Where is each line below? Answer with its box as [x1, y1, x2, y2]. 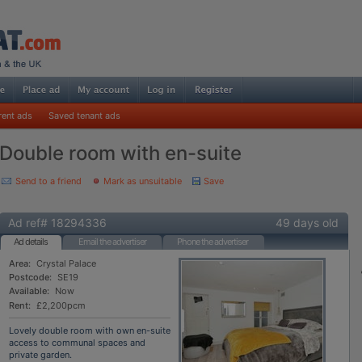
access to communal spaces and [8, 336, 145, 348]
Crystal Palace [36, 257, 97, 269]
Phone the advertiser [176, 235, 248, 247]
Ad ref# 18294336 [7, 215, 107, 229]
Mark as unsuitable [103, 175, 182, 187]
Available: [8, 285, 49, 297]
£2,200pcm [36, 299, 86, 311]
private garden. [8, 348, 72, 360]
